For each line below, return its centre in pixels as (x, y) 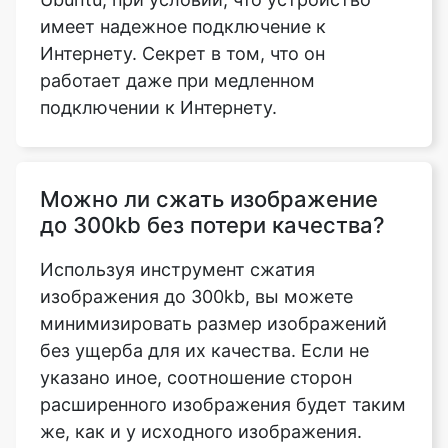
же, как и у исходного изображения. (201, 353)
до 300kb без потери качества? (212, 146)
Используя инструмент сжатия (177, 191)
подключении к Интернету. (158, 29)
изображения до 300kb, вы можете (196, 218)
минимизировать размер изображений (213, 245)
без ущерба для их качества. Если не (204, 272)
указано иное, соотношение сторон (196, 299)
